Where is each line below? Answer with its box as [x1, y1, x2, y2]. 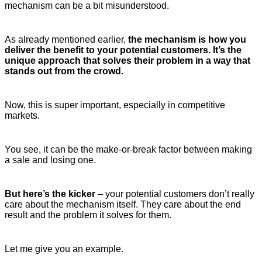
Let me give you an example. [5, 243, 123, 254]
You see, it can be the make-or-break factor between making [5, 144, 252, 154]
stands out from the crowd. [5, 65, 123, 76]
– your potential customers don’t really [95, 188, 254, 199]
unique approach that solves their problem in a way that [5, 55, 250, 65]
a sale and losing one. [5, 154, 96, 165]
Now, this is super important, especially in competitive [5, 99, 225, 110]
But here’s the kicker [5, 188, 95, 199]
